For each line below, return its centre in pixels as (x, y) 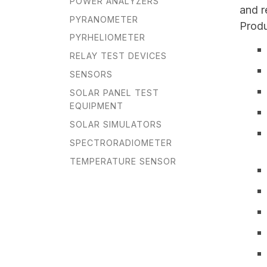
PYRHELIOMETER (108, 38)
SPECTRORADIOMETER (121, 142)
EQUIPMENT (97, 106)
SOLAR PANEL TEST (114, 93)
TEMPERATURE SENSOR (123, 161)
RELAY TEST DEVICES (118, 56)
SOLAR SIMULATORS (116, 125)
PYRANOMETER (104, 19)
